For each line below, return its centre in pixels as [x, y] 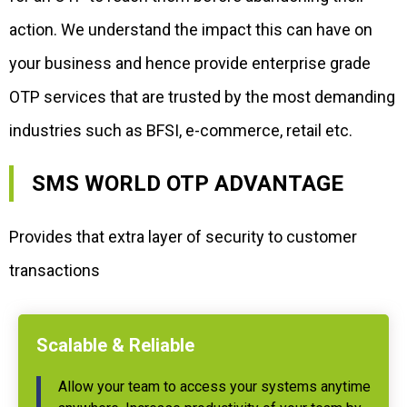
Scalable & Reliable [115, 345]
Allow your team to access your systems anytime [214, 387]
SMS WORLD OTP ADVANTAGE [188, 184]
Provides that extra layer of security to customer [183, 237]
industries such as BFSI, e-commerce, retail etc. [181, 130]
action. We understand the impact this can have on [191, 30]
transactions [55, 270]
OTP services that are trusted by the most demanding [202, 97]
